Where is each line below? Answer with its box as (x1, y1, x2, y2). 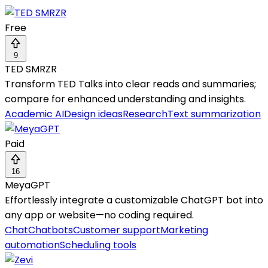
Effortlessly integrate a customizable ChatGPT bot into (5, 193, 263, 208)
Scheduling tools (60, 238, 136, 252)
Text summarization (167, 107, 261, 121)
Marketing (160, 223, 208, 237)
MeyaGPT (5, 178, 50, 193)
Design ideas (64, 107, 123, 121)
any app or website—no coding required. (5, 208, 194, 223)
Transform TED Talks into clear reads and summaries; (5, 77, 256, 92)
